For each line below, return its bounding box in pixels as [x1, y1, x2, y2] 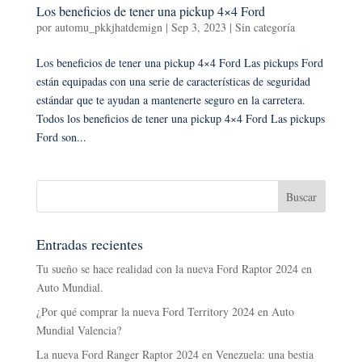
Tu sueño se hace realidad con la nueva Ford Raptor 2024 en [36, 260, 312, 276]
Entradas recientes [36, 234, 143, 254]
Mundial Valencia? [36, 322, 121, 338]
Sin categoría [234, 19, 295, 35]
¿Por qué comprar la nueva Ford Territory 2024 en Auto [36, 303, 294, 319]
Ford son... [36, 128, 86, 145]
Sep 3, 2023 [170, 19, 226, 35]
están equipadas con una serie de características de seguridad [36, 73, 310, 89]
